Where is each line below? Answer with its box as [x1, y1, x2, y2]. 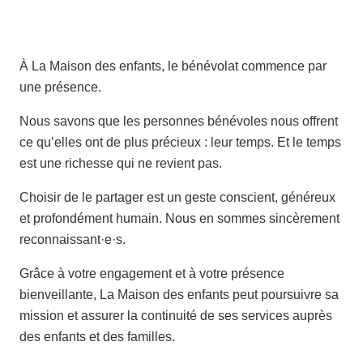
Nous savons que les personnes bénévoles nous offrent [19, 113, 338, 128]
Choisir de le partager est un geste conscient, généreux [19, 190, 335, 204]
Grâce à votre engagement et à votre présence [19, 266, 284, 280]
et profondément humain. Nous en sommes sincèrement [19, 211, 340, 225]
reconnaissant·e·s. [19, 232, 126, 246]
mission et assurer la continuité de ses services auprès [19, 308, 332, 322]
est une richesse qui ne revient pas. [19, 156, 222, 170]
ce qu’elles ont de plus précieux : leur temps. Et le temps [19, 135, 341, 149]
